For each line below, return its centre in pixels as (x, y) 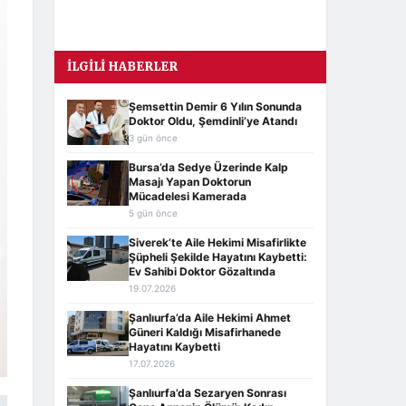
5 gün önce (153, 213)
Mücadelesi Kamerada (188, 196)
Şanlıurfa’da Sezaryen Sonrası (208, 393)
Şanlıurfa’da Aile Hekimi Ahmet (210, 318)
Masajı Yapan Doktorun (190, 182)
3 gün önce (153, 138)
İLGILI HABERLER (122, 67)
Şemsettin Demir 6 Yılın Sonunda (215, 106)
